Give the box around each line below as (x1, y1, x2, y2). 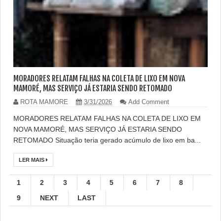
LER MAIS (19, 157, 46, 163)
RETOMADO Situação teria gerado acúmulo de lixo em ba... (13, 136, 201, 145)
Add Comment (128, 98, 169, 106)
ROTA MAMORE (20, 98, 68, 106)
